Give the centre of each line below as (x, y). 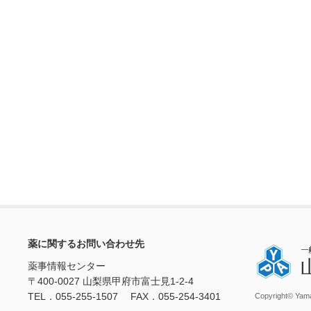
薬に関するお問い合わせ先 (86, 244)
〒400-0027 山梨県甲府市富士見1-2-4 (110, 281)
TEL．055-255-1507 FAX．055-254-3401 (124, 296)
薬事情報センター (66, 266)
